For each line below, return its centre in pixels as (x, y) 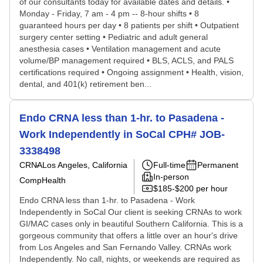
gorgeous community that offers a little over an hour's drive (129, 235)
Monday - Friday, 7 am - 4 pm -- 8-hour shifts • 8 (109, 14)
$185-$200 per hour (190, 188)
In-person (171, 177)
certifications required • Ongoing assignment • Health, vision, (131, 72)
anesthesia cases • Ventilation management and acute (120, 49)
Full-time (169, 165)
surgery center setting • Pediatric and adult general (114, 37)
